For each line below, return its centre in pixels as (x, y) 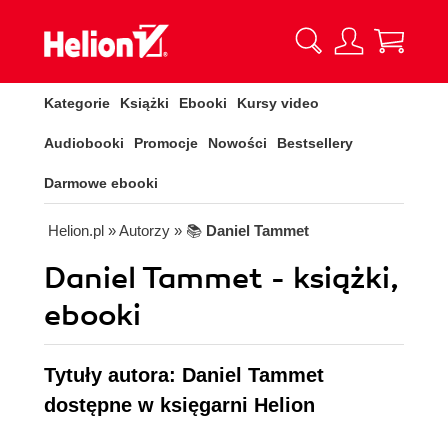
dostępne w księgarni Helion (179, 405)
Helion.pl (76, 230)
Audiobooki (84, 143)
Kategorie (77, 103)
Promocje (166, 143)
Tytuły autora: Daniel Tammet (184, 375)
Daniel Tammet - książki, (221, 278)
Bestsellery (315, 143)
